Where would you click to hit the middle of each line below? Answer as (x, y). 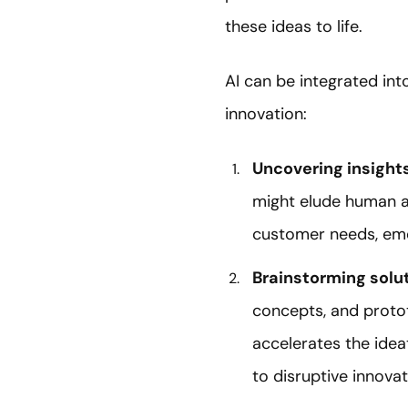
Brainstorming (309, 277)
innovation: (266, 113)
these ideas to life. (294, 26)
